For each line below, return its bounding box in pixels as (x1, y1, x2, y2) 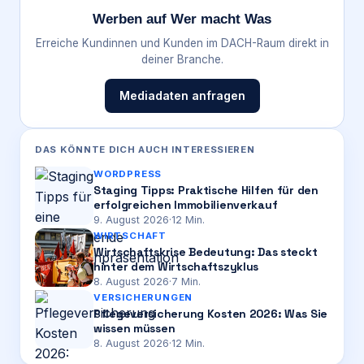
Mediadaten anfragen (119, 88, 245, 102)
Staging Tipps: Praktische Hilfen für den (93, 182, 318, 197)
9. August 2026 (93, 213, 169, 226)
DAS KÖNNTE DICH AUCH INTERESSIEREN (35, 143, 255, 155)
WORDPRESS (93, 167, 162, 180)
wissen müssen (93, 320, 175, 336)
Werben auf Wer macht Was (93, 11, 271, 27)
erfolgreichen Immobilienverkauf (93, 197, 278, 212)
